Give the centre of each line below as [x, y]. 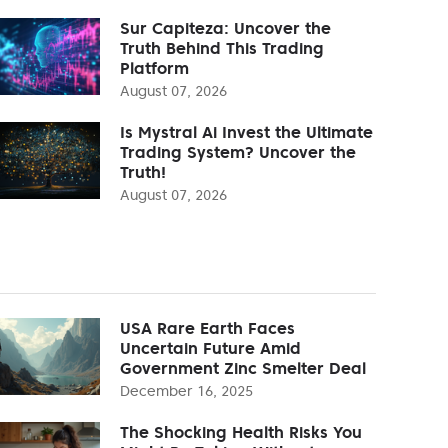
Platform [154, 67]
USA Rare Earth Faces [207, 327]
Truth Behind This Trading [222, 47]
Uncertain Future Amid [210, 347]
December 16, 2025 [186, 390]
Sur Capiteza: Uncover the [225, 27]
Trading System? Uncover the [238, 151]
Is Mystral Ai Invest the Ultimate [246, 131]
